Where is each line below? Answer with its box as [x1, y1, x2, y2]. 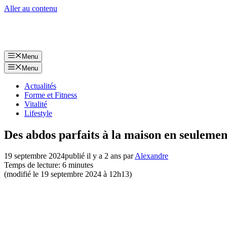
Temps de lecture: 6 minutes [4, 161, 93, 170]
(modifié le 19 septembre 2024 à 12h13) [4, 170, 132, 179]
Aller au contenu [4, 4, 57, 13]
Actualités [24, 81, 56, 90]
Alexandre [135, 152, 168, 161]
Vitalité [24, 99, 47, 108]
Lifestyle [24, 108, 52, 118]
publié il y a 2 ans [65, 152, 121, 161]
